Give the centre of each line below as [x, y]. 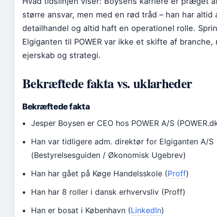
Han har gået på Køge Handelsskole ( [100, 173]
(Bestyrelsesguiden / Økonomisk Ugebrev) [109, 155]
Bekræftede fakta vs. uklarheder [107, 83]
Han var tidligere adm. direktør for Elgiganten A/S [123, 141]
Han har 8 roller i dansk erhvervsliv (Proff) [108, 192]
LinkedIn [146, 210]
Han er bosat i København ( [81, 210]
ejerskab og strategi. [62, 55]
